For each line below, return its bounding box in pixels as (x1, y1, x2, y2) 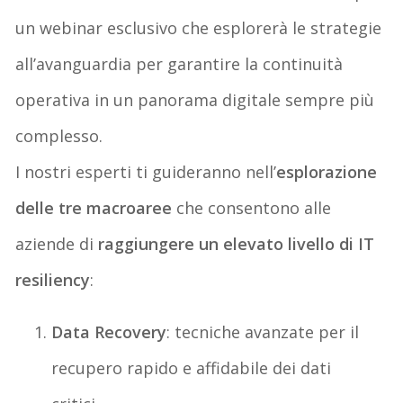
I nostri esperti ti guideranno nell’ (15, 160, 277, 183)
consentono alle (208, 196, 332, 219)
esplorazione (276, 160, 378, 183)
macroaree (86, 196, 173, 219)
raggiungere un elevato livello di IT (98, 232, 375, 255)
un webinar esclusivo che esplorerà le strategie (15, 16, 382, 39)
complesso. (15, 124, 103, 147)
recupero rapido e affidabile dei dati (51, 356, 332, 379)
